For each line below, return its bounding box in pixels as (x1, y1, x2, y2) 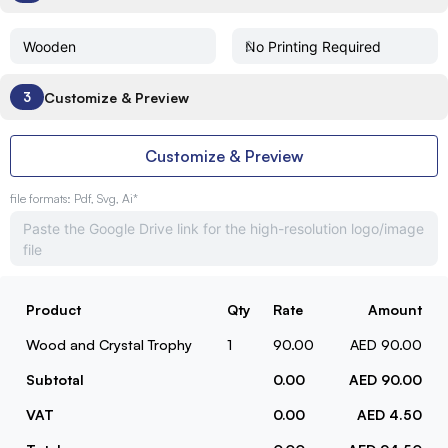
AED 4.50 (357, 406, 422, 423)
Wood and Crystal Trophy (26, 336, 192, 353)
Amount (368, 301, 422, 318)
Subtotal (26, 371, 84, 388)
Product (26, 301, 81, 318)
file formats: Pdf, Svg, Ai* (10, 191, 138, 206)
